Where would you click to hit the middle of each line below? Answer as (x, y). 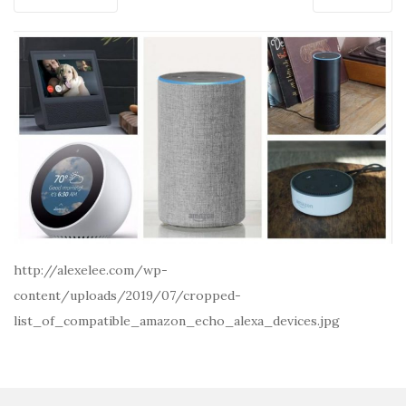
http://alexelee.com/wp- (91, 271)
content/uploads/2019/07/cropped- (127, 296)
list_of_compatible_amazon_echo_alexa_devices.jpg (177, 321)
